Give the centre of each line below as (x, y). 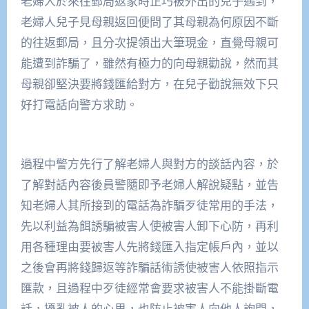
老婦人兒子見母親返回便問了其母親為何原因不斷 (149, 22)
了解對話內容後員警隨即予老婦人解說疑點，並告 (149, 185)
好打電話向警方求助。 (79, 105)
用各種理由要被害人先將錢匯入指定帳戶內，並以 (149, 247)
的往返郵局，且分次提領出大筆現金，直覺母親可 (149, 43)
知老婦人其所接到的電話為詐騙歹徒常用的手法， (149, 206)
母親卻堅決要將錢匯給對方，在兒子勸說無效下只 (149, 84)
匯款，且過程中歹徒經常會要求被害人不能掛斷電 (149, 288)
